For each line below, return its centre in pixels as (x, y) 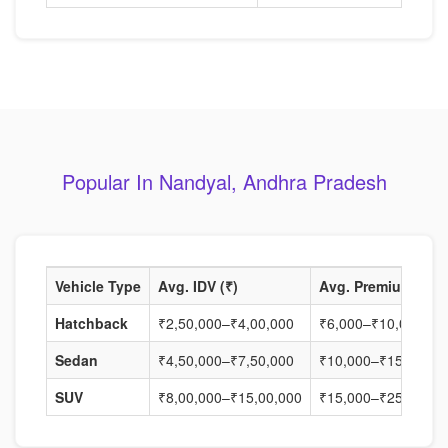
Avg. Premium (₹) (377, 286)
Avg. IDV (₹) (198, 286)
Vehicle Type (98, 286)
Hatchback (91, 323)
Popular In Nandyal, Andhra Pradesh (224, 181)
